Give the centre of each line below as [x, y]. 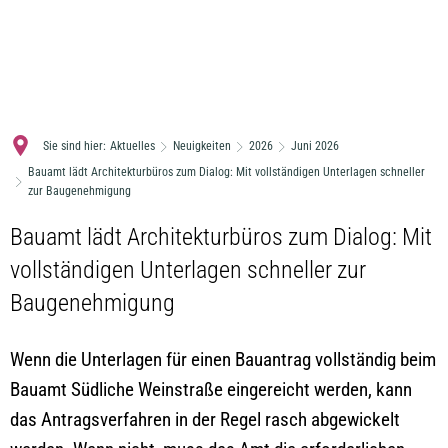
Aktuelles [132, 146]
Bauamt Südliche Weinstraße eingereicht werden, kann [211, 389]
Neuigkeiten [202, 146]
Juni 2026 [315, 146]
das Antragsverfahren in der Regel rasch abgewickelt [205, 419]
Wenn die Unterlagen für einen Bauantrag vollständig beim [223, 359]
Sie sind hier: [74, 146]
